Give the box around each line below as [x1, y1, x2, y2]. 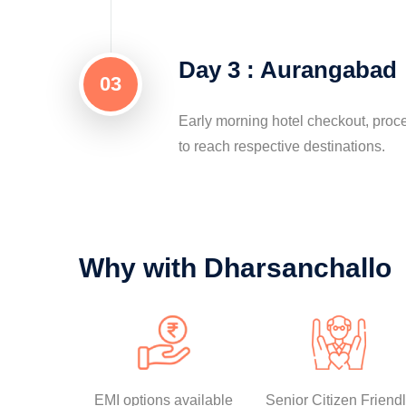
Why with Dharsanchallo [79, 253, 391, 283]
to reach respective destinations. [179, 139, 385, 154]
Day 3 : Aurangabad [179, 56, 397, 83]
